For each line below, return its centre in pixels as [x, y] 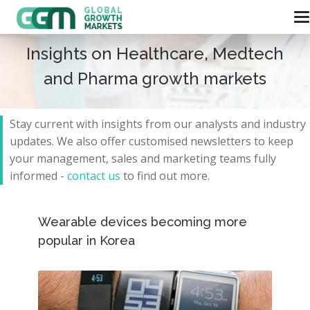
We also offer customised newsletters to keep [175, 141]
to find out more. [165, 176]
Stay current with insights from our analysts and [136, 124]
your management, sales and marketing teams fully [143, 158]
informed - [38, 176]
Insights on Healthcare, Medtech [155, 54]
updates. [33, 141]
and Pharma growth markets [155, 79]
